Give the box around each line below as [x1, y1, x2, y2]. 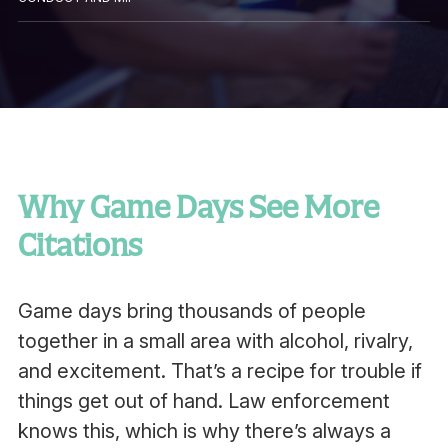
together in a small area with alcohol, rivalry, [17, 329, 413, 353]
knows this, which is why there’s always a [17, 419, 391, 443]
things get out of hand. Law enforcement [17, 389, 390, 413]
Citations [17, 227, 142, 263]
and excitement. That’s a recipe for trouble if [17, 359, 422, 383]
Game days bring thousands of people [17, 299, 366, 323]
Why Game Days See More [17, 189, 379, 225]
